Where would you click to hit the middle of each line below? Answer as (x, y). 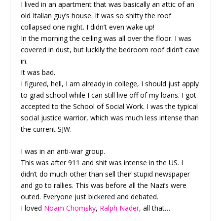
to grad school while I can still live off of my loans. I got (109, 95)
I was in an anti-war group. (63, 151)
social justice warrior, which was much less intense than (110, 117)
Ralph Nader (120, 208)
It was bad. (38, 72)
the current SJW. (46, 129)
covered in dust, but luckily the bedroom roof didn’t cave (110, 49)
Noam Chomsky (70, 208)
